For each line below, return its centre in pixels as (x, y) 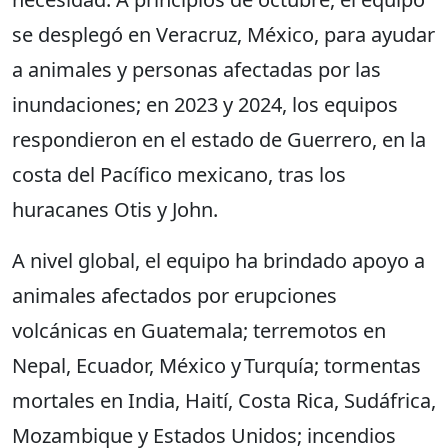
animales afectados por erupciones (174, 296)
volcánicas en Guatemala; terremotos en (199, 331)
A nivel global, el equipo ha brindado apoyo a (218, 261)
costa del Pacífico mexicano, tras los (179, 175)
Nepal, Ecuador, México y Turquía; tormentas (216, 366)
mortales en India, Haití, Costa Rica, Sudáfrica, (224, 401)
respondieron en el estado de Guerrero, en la (219, 140)
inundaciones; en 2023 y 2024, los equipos (205, 105)
